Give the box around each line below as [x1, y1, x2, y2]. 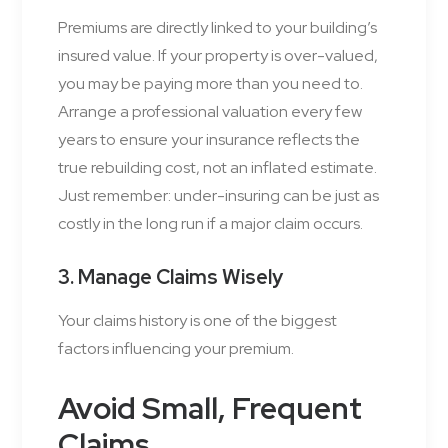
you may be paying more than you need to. [58, 73, 363, 95]
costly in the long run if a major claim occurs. [58, 213, 363, 235]
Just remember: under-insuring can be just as [58, 185, 379, 207]
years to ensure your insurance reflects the [58, 129, 360, 151]
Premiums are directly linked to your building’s [58, 17, 377, 39]
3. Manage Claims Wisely [58, 264, 283, 291]
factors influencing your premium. [58, 338, 294, 360]
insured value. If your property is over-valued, [58, 45, 378, 67]
